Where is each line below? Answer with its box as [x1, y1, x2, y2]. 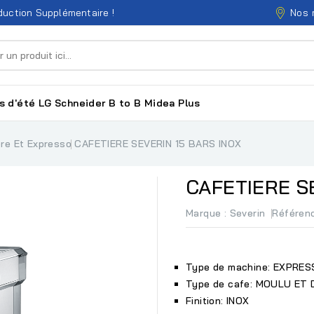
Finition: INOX [186, 294, 250, 307]
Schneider [55, 97, 106, 109]
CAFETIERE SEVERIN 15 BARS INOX [74, 137, 242, 150]
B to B [109, 97, 142, 109]
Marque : [186, 207, 227, 219]
